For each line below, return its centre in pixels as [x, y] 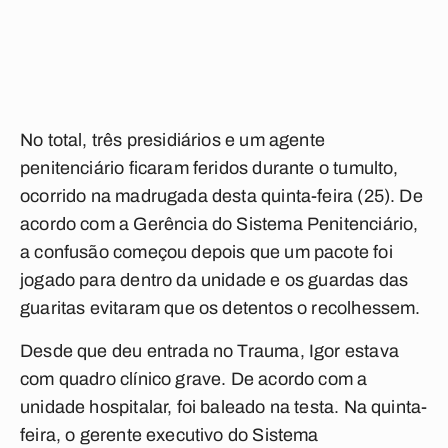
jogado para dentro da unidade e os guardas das [214, 280]
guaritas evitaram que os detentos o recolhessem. [220, 308]
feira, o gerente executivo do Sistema [169, 435]
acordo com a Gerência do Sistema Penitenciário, [219, 224]
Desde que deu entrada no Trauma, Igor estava [209, 351]
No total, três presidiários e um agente [173, 140]
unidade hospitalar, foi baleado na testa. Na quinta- [224, 407]
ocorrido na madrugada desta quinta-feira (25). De [221, 196]
